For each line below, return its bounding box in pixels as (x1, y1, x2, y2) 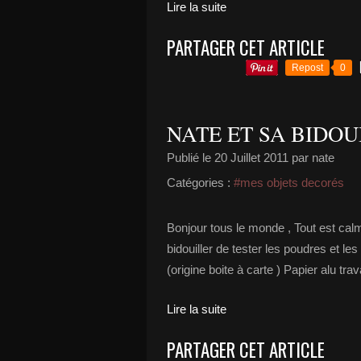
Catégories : (167, 176, 230, 189)
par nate (288, 151, 334, 164)
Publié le (167, 151, 214, 164)
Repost (292, 62, 323, 73)
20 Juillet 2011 (214, 151, 288, 164)
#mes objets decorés (234, 176, 344, 189)
